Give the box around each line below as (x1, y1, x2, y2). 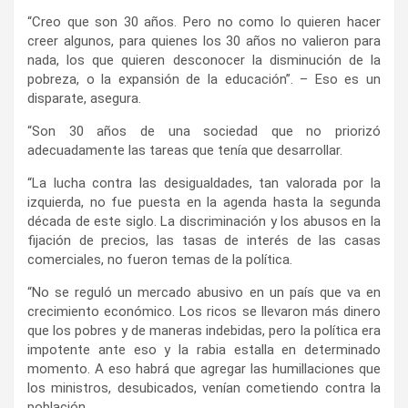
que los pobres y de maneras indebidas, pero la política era (27, 321, 381, 339)
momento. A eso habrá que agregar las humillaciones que (27, 360, 381, 377)
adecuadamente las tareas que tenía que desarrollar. (27, 141, 342, 158)
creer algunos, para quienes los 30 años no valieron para (27, 32, 381, 49)
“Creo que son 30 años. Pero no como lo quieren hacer (27, 13, 381, 30)
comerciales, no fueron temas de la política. (27, 250, 292, 268)
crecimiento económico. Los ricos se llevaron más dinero (27, 302, 381, 320)
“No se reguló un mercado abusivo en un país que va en (27, 283, 381, 301)
